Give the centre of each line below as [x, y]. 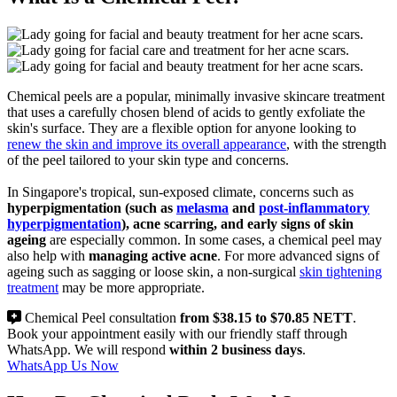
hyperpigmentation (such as [92, 207]
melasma [202, 207]
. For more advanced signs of [298, 255]
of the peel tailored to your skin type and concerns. [148, 160]
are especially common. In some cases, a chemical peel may [214, 239]
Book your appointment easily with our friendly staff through [177, 333]
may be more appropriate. [132, 287]
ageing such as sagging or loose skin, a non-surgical [153, 271]
